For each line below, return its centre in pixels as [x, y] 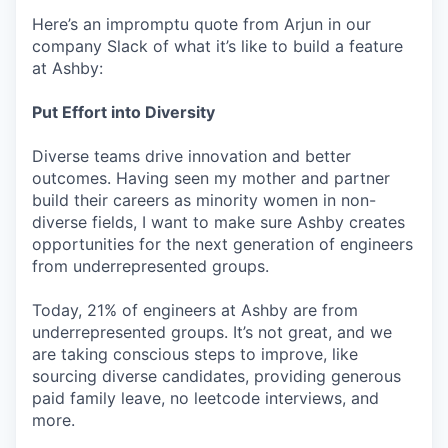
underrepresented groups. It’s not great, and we [212, 332]
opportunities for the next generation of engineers [222, 244]
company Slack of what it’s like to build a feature [217, 46]
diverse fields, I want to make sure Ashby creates [218, 222]
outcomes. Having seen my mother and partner [211, 178]
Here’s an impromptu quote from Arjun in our [201, 24]
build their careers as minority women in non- [204, 200]
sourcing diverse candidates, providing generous [216, 376]
